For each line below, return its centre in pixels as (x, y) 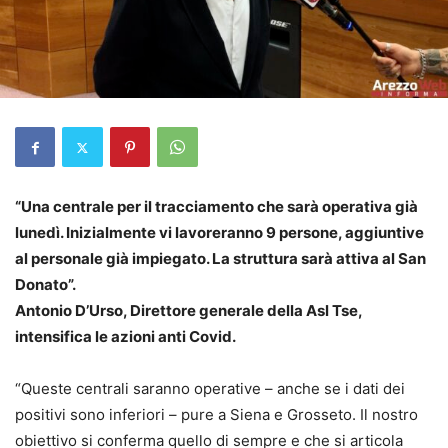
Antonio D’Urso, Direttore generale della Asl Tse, (188, 310)
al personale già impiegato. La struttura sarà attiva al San (220, 258)
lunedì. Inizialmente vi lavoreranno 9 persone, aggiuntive (219, 232)
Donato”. (45, 284)
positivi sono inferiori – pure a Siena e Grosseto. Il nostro (216, 414)
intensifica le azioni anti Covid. (125, 336)
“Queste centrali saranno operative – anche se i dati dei (210, 388)
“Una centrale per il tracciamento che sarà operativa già (216, 206)
